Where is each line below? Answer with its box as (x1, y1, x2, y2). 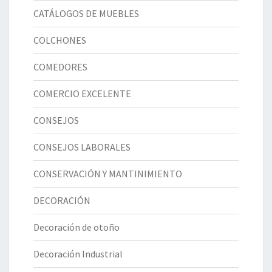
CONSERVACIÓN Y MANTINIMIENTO (33, 168, 182, 180)
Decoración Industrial (33, 248, 123, 260)
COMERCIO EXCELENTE (33, 87, 131, 100)
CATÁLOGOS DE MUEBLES (33, 7, 139, 20)
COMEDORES (33, 61, 87, 73)
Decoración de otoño (33, 221, 120, 234)
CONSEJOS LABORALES (33, 141, 131, 154)
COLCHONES (33, 34, 86, 47)
